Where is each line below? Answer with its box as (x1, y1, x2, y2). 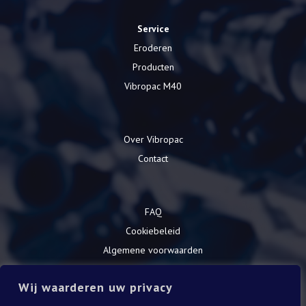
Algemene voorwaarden (103, 243, 203, 256)
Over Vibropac (123, 133, 183, 145)
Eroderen (134, 41, 172, 54)
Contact (138, 152, 168, 165)
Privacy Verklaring (117, 262, 189, 275)
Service (137, 22, 169, 35)
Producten (132, 60, 174, 73)
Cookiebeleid (126, 224, 180, 237)
